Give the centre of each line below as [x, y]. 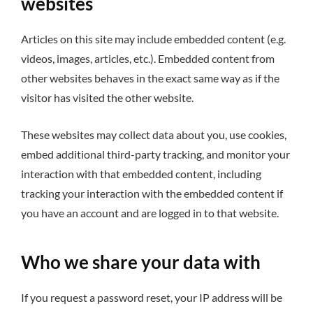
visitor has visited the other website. [107, 97]
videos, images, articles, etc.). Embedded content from [148, 58]
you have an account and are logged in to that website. [150, 212]
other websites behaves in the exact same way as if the [150, 78]
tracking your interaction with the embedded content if [152, 193]
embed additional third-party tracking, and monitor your [155, 154]
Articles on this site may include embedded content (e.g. [153, 38]
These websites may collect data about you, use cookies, [154, 134]
